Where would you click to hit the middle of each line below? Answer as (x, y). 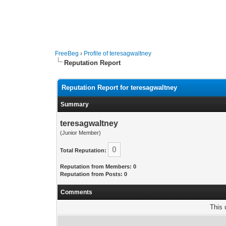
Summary (75, 104)
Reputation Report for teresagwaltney (120, 88)
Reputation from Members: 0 (98, 166)
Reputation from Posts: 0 (94, 174)
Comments (77, 192)
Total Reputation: (83, 150)
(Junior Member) (81, 133)
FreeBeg (67, 53)
